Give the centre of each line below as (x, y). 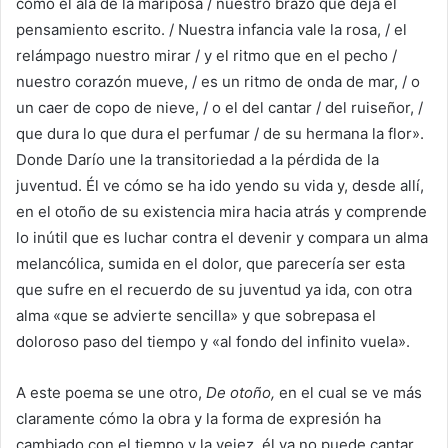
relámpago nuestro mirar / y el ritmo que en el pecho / (206, 56)
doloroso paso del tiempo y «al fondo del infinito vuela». (213, 342)
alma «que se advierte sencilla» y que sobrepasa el (196, 316)
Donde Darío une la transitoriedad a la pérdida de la (197, 160)
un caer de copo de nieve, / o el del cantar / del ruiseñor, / (219, 108)
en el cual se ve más (350, 393)
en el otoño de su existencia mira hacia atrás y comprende (221, 212)
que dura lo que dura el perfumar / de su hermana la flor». (220, 134)
